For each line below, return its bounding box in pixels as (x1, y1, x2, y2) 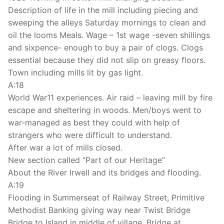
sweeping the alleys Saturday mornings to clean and (8, 17, 206, 28)
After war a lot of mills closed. (8, 142, 122, 153)
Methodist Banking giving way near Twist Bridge (8, 205, 190, 215)
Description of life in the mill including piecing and (8, 5, 198, 15)
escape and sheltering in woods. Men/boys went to (8, 105, 201, 115)
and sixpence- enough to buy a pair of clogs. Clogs (8, 42, 203, 53)
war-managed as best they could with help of (8, 117, 180, 128)
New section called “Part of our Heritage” (8, 155, 165, 165)
